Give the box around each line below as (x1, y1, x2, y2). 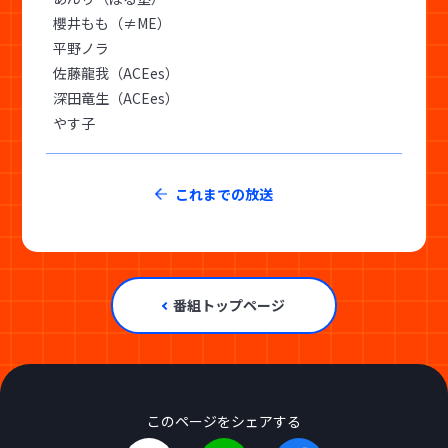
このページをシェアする (147, 410, 301, 431)
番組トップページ (173, 294, 285, 315)
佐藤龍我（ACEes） (52, 62, 179, 83)
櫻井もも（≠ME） (52, 12, 171, 33)
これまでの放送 (174, 183, 273, 204)
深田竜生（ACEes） (52, 87, 179, 108)
